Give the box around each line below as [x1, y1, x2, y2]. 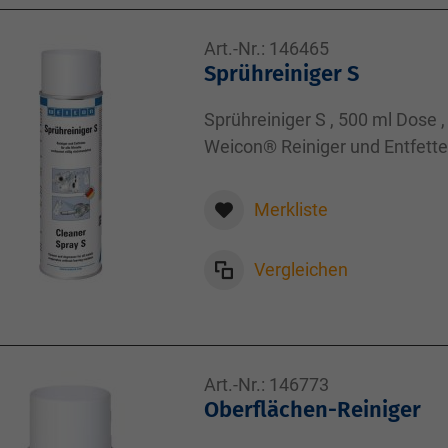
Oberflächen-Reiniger [204, 396, 421, 423]
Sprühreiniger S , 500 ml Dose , [204, 109, 445, 130]
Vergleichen [254, 259, 348, 280]
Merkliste [254, 199, 328, 220]
